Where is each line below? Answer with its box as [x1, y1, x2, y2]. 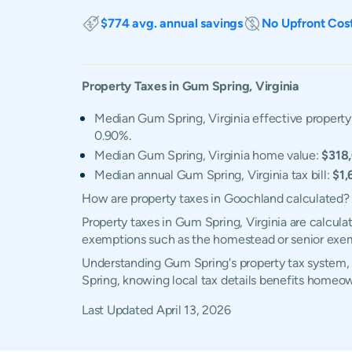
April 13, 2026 [156, 302, 231, 317]
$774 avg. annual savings [101, 16, 244, 31]
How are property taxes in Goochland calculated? [82, 191, 350, 206]
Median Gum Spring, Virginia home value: [94, 148, 322, 163]
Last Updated [82, 302, 156, 317]
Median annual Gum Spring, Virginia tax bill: [94, 167, 333, 182]
